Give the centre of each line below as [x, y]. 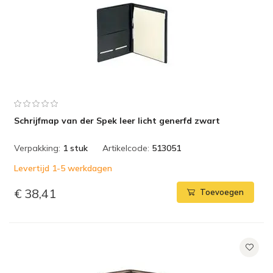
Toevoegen [222, 192]
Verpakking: [37, 148]
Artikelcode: [126, 148]
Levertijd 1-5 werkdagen [63, 168]
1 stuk [75, 148]
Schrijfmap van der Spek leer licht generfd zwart [117, 121]
